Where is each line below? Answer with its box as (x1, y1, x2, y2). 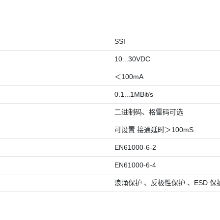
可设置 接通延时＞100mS (114, 125, 194, 134)
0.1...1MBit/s (114, 90, 154, 98)
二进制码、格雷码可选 (114, 108, 184, 116)
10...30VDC (114, 55, 151, 63)
